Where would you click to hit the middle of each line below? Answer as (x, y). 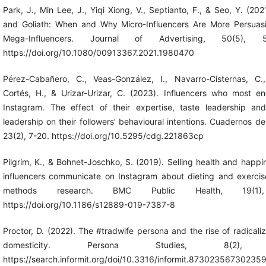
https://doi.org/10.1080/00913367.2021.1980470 (98, 52)
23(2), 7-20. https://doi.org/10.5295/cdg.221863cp (103, 135)
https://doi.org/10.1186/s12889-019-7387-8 (89, 204)
